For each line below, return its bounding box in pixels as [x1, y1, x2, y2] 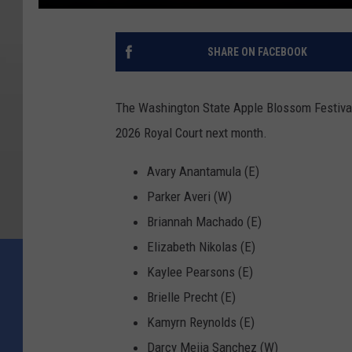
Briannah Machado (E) [147, 213, 262, 229]
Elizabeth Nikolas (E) [147, 238, 255, 255]
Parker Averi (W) [147, 188, 232, 204]
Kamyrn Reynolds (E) [147, 313, 255, 330]
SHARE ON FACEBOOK [207, 45, 307, 58]
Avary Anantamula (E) [147, 163, 259, 179]
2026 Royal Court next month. [115, 124, 267, 141]
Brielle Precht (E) [147, 288, 236, 305]
